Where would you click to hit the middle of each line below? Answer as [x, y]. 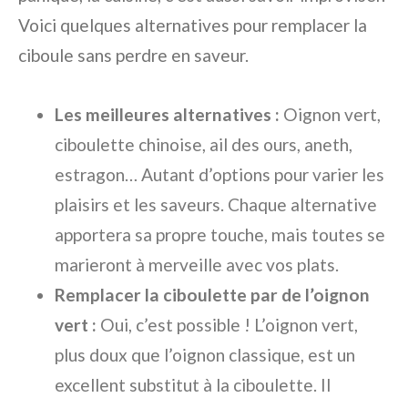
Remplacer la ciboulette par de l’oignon [212, 295]
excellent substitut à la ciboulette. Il [193, 385]
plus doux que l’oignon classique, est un [205, 355]
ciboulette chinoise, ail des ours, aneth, [204, 144]
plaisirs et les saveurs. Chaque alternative [216, 204]
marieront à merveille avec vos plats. [197, 265]
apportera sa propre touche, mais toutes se [220, 235]
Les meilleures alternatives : [167, 114]
